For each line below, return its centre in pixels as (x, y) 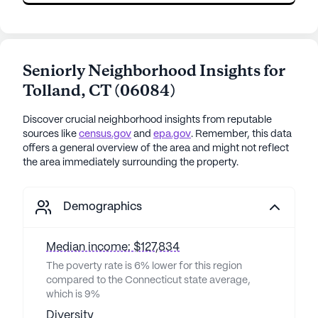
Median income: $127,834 (113, 247)
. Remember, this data (241, 134)
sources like (50, 134)
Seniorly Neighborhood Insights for (154, 72)
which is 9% (73, 295)
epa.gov (172, 134)
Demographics (103, 207)
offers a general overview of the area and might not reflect (156, 148)
